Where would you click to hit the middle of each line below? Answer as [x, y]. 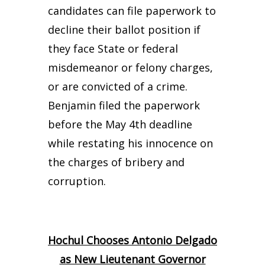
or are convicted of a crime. [117, 86]
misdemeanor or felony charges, [130, 67]
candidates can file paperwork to [132, 11]
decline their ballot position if [124, 30]
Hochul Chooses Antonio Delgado [132, 240]
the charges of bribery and [116, 162]
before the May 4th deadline [120, 124]
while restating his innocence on [130, 143]
